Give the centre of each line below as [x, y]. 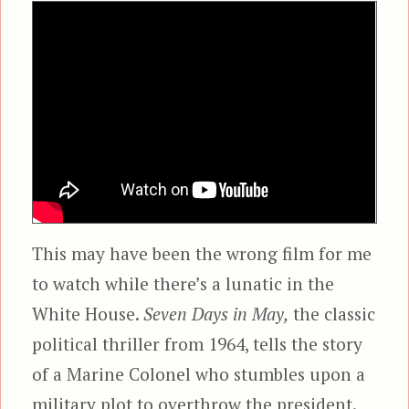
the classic [332, 313]
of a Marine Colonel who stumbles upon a [199, 373]
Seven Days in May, [216, 313]
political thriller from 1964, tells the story [198, 343]
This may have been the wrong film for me [202, 253]
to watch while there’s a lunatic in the [184, 283]
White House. [88, 313]
